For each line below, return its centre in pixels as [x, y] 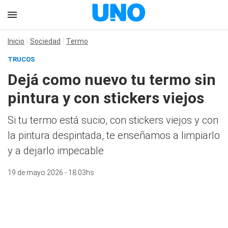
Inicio [16, 41]
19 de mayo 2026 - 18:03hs [51, 173]
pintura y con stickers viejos [106, 98]
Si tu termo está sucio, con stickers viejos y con [113, 120]
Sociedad [45, 41]
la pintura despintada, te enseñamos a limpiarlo [114, 135]
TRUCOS [21, 59]
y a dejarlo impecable [56, 151]
